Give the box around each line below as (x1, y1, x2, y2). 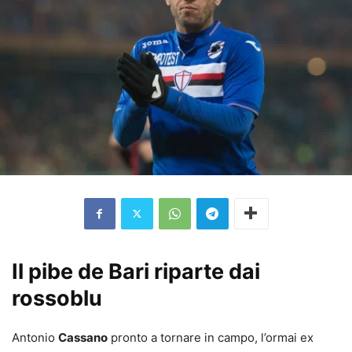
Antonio (12, 329, 58, 345)
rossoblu (12, 284, 102, 311)
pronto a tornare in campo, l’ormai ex (108, 329, 313, 345)
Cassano (58, 329, 108, 345)
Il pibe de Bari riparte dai (12, 258, 260, 284)
